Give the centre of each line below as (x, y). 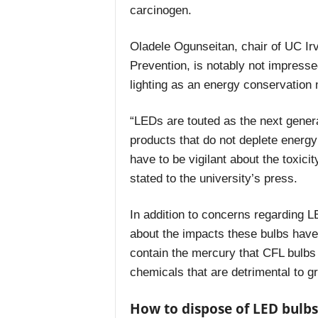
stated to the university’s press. (213, 179)
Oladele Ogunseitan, (185, 47)
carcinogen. (160, 11)
